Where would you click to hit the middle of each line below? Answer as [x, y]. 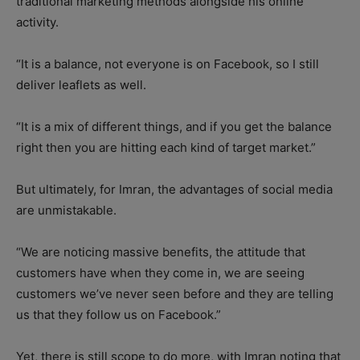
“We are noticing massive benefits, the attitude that [161, 252]
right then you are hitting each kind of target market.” [166, 147]
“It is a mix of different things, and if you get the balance [174, 126]
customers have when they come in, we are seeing [160, 272]
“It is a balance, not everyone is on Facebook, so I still [168, 63]
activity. [37, 22]
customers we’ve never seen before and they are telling [175, 293]
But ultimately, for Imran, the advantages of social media [174, 189]
